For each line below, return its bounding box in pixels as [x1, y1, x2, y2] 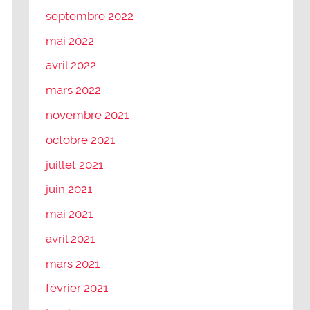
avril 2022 [46, 58, 97, 73]
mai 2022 [46, 33, 95, 48]
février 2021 [46, 281, 109, 295]
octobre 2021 [46, 132, 116, 147]
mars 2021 [46, 256, 100, 271]
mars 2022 [46, 83, 102, 98]
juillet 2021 [46, 157, 104, 172]
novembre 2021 [46, 107, 129, 122]
